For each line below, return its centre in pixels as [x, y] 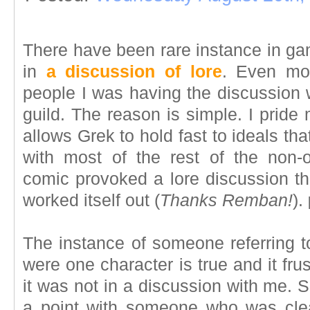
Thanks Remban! [226, 200]
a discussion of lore [134, 72]
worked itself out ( [91, 200]
